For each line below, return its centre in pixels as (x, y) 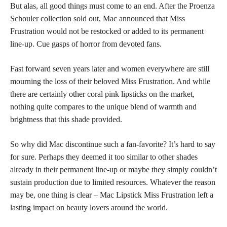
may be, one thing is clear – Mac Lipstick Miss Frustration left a (112, 195)
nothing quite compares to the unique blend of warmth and (103, 106)
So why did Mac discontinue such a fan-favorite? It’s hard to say (113, 144)
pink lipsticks (126, 94)
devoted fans (139, 44)
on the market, (171, 94)
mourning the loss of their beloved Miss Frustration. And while (110, 81)
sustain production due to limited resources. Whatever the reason (113, 182)
